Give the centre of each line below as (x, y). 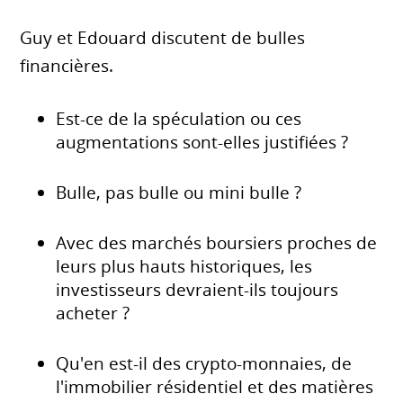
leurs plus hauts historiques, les (184, 266)
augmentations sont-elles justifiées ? (202, 142)
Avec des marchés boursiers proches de (217, 242)
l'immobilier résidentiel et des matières (215, 386)
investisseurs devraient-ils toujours (197, 289)
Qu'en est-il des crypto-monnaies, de (204, 363)
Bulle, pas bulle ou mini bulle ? (179, 192)
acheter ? (93, 313)
